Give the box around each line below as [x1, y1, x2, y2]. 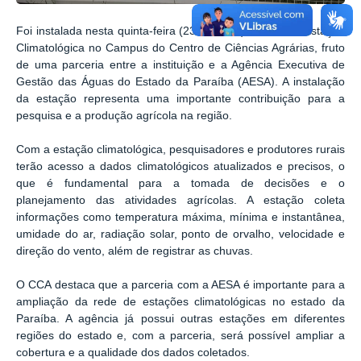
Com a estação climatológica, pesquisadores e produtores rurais [16, 143, 345, 156]
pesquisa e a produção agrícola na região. [16, 110, 232, 122]
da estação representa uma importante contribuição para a [16, 93, 345, 106]
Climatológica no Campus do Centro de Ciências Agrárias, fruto [16, 42, 345, 55]
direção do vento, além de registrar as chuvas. [16, 245, 253, 258]
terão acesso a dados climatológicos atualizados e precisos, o [16, 160, 345, 173]
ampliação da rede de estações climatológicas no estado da [16, 295, 345, 308]
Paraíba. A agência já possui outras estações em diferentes [16, 312, 345, 325]
